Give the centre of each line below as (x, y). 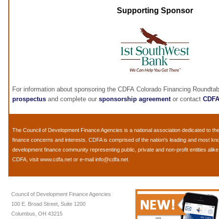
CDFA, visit (26, 160)
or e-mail (84, 160)
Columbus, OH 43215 (37, 214)
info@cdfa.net (112, 160)
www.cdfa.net (56, 160)
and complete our (72, 99)
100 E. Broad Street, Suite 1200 (48, 204)
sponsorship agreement (135, 99)
